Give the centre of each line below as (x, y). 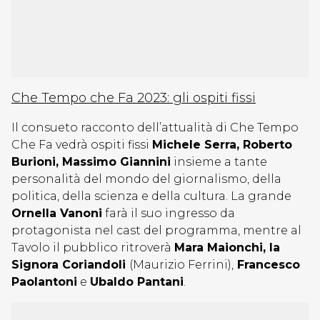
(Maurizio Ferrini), (181, 265)
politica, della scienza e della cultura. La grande (151, 196)
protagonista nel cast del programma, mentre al (156, 230)
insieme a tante (219, 162)
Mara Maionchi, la (227, 247)
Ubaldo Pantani (137, 282)
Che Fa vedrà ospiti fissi (82, 145)
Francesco (267, 265)
